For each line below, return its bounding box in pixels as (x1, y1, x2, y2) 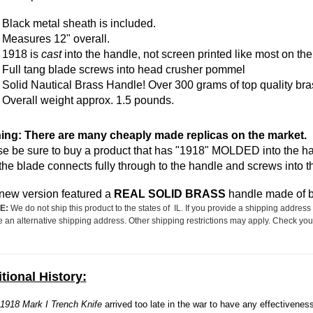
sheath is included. (62, 17, 156, 29)
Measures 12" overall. (1, 33, 110, 45)
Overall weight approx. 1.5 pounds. (1, 94, 174, 106)
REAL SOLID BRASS (113, 188, 226, 200)
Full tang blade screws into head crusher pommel (1, 64, 245, 75)
